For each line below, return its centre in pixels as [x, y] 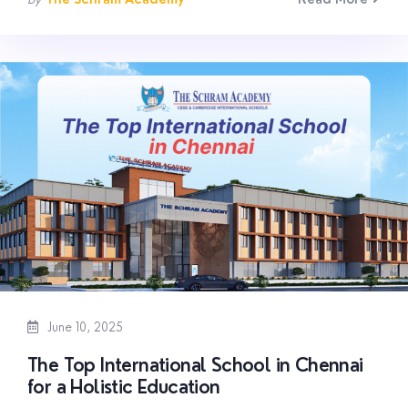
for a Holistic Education [124, 388]
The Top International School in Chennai [195, 366]
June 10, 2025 [83, 327]
